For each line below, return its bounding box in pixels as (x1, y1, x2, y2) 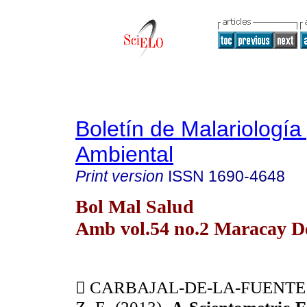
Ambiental (75, 142, 173, 167)
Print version (75, 167, 164, 185)
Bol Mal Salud (75, 195, 194, 217)
